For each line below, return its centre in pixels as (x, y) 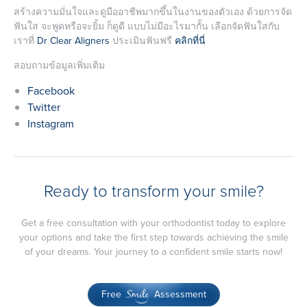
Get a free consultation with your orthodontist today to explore (153, 223)
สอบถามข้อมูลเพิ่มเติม (61, 65)
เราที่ (25, 40)
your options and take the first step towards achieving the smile (153, 237)
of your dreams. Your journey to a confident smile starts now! (153, 251)
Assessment (179, 294)
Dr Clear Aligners (73, 40)
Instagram (51, 123)
